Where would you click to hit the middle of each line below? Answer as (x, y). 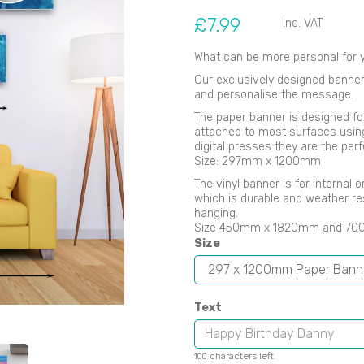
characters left (240, 355)
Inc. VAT (303, 23)
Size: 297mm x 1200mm (258, 161)
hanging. (216, 213)
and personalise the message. (274, 94)
